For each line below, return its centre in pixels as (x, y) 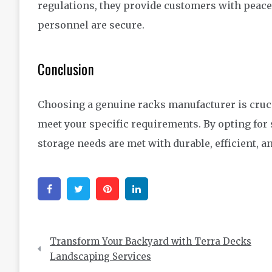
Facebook (86, 189)
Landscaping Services (100, 257)
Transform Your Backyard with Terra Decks (151, 242)
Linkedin (173, 189)
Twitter (111, 189)
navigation (68, 257)
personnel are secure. (91, 25)
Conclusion (66, 70)
